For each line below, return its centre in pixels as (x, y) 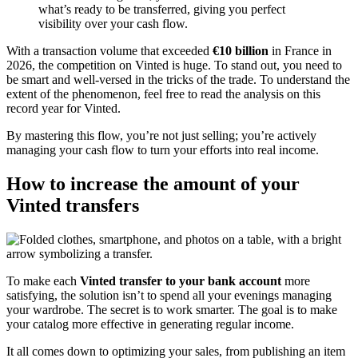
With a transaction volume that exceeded (109, 50)
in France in (300, 50)
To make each (43, 280)
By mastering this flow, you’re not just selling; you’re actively (161, 135)
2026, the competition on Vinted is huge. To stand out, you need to (174, 65)
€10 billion (241, 50)
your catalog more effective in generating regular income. (150, 324)
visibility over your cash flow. (113, 23)
